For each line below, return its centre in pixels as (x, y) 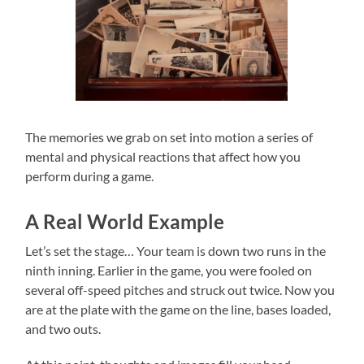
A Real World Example (125, 221)
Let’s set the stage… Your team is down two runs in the (176, 250)
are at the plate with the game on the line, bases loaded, (178, 309)
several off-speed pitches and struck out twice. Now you (180, 289)
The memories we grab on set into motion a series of (169, 136)
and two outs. (63, 328)
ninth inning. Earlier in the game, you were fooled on (169, 270)
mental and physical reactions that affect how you (163, 156)
